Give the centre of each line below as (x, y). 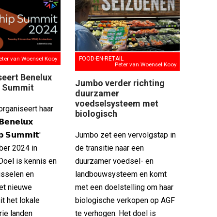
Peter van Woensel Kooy (146, 64)
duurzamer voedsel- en (114, 161)
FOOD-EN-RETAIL (101, 58)
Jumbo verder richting (120, 83)
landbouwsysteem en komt (121, 174)
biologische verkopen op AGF (125, 200)
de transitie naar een (109, 148)
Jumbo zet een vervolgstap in (125, 135)
